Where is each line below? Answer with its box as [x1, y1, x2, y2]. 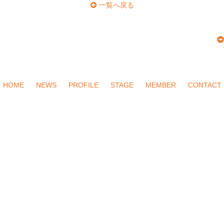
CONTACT [187, 81, 221, 89]
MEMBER [145, 81, 176, 89]
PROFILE [68, 81, 98, 89]
